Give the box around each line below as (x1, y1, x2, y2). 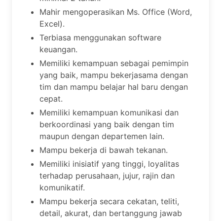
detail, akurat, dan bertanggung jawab (39, 208, 182, 219)
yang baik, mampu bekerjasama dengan (39, 70, 188, 80)
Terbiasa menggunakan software (39, 33, 161, 43)
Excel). (39, 19, 65, 29)
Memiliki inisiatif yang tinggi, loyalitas (39, 159, 179, 169)
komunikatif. (39, 183, 85, 193)
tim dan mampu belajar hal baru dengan (39, 82, 188, 92)
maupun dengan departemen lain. (39, 131, 164, 142)
